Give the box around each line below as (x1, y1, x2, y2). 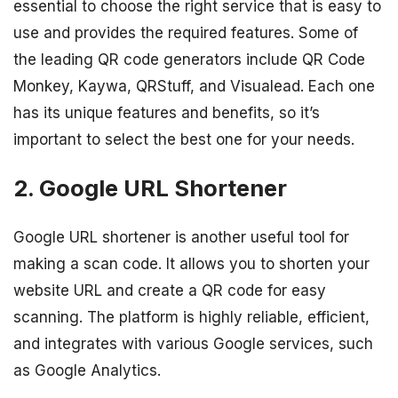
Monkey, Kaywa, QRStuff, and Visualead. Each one (13, 77, 375, 96)
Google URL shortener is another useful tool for (13, 228, 349, 247)
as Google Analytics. (13, 362, 161, 380)
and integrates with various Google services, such (13, 335, 373, 354)
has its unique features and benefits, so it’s (13, 104, 320, 123)
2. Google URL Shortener (13, 174, 287, 203)
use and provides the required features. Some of (13, 24, 358, 43)
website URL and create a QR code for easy (13, 282, 326, 300)
